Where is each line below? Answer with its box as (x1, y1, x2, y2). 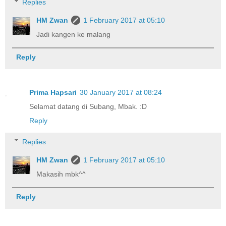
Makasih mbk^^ (36, 169, 86, 178)
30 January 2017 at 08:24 (80, 88, 162, 96)
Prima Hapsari (29, 88, 77, 96)
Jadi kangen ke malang (36, 30, 111, 38)
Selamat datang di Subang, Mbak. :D (29, 102, 147, 110)
